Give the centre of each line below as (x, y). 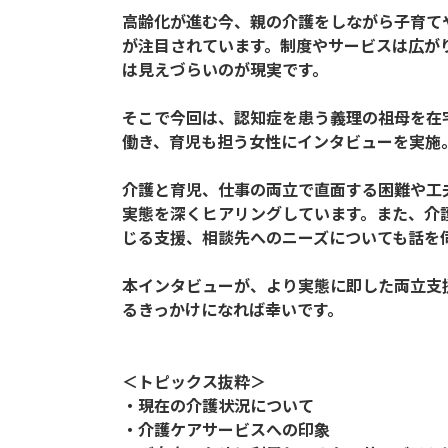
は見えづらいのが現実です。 (225, 69)
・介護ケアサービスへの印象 (226, 429)
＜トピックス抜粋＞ (194, 381)
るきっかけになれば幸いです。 (232, 309)
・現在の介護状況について (218, 405)
